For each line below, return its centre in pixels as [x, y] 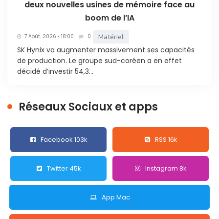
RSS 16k [166, 139]
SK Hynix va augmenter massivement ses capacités [106, 50]
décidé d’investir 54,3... [55, 71]
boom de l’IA [109, 18]
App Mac [116, 197]
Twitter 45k [64, 169]
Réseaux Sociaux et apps [88, 107]
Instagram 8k [166, 169]
